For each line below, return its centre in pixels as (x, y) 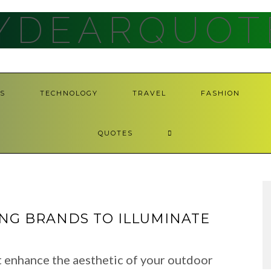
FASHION (220, 93)
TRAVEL (149, 93)
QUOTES (116, 133)
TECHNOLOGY (69, 93)
